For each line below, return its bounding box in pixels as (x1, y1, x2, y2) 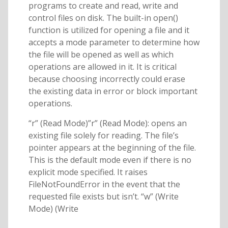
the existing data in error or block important (28, 85, 197, 97)
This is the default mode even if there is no (28, 154, 191, 166)
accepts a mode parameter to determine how (28, 37, 199, 48)
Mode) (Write (28, 203, 78, 215)
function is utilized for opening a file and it (28, 24, 189, 36)
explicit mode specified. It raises (28, 166, 148, 178)
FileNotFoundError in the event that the (28, 179, 180, 190)
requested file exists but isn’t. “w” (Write (28, 191, 179, 203)
